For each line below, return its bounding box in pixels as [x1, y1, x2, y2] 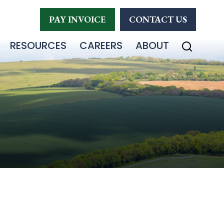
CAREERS [79, 38, 122, 52]
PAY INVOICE [49, 13, 106, 25]
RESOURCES [10, 38, 66, 52]
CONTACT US [129, 13, 187, 25]
